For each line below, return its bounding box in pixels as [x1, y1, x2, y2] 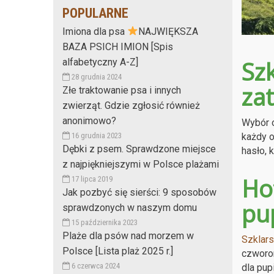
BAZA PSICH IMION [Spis [62, 40, 173, 53]
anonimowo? [62, 114, 116, 127]
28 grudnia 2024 [70, 72, 122, 81]
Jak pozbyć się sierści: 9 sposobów [62, 186, 217, 198]
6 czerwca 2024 [70, 261, 120, 270]
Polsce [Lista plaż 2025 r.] [62, 245, 173, 257]
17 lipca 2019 [70, 174, 113, 183]
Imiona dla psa [62, 25, 127, 37]
